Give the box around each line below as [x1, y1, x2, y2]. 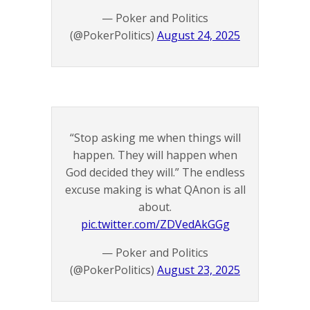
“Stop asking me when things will [69, 129, 241, 145]
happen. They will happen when [73, 147, 237, 163]
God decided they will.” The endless [65, 164, 245, 180]
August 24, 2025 [157, 27, 240, 43]
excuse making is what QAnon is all [64, 181, 246, 197]
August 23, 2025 [157, 262, 240, 277]
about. [138, 199, 172, 215]
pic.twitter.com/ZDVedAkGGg [80, 216, 230, 232]
